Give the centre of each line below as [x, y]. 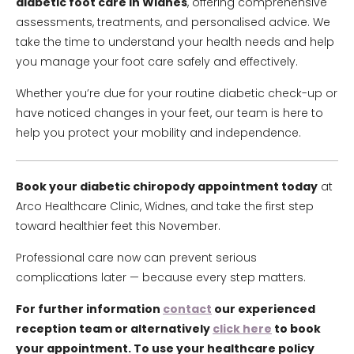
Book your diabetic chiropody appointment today [167, 186]
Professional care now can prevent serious [136, 258]
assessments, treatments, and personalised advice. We [173, 22]
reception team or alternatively [114, 329]
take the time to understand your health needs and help [175, 42]
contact [187, 309]
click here [242, 329]
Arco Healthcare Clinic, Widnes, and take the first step [165, 206]
